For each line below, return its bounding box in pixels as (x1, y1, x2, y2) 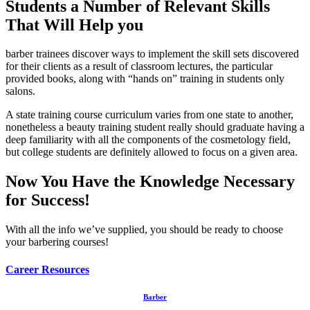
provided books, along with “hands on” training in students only (6, 73, 284, 85)
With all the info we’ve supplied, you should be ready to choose (6, 224, 283, 236)
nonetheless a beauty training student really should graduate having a (6, 121, 304, 134)
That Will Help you (6, 15, 143, 34)
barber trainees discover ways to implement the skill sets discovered (6, 48, 299, 60)
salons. (6, 85, 35, 98)
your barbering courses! (6, 236, 109, 248)
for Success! (6, 191, 90, 210)
